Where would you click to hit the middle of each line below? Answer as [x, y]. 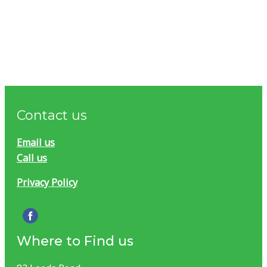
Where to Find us [75, 241]
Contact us [52, 115]
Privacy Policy [47, 182]
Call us [32, 158]
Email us [36, 142]
